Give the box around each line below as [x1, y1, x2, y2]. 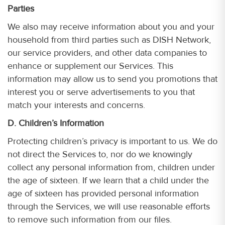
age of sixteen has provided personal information [8, 188, 199, 199]
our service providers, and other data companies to [8, 47, 207, 58]
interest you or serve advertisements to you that [8, 86, 195, 97]
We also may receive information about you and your [8, 21, 214, 32]
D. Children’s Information [8, 118, 104, 129]
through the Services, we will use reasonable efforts [8, 201, 210, 212]
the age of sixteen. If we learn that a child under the [8, 175, 209, 186]
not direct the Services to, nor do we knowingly [8, 149, 192, 160]
